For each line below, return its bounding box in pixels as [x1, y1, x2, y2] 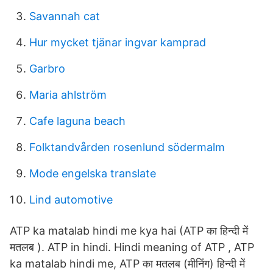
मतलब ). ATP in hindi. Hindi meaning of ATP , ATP [10, 241, 254, 253]
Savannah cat [29, 10, 100, 23]
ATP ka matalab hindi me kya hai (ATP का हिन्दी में [10, 224, 248, 237]
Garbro [29, 62, 65, 75]
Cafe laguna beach [29, 115, 126, 127]
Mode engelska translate [29, 167, 156, 180]
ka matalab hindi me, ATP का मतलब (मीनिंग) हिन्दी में [10, 257, 245, 270]
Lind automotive [29, 193, 113, 206]
